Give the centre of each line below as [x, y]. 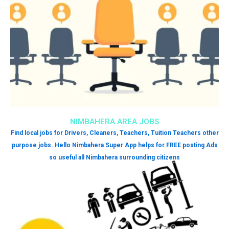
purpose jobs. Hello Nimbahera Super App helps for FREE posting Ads [114, 145]
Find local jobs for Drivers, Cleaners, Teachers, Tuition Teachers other [114, 133]
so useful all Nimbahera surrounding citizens [114, 157]
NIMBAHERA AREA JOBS [114, 122]
